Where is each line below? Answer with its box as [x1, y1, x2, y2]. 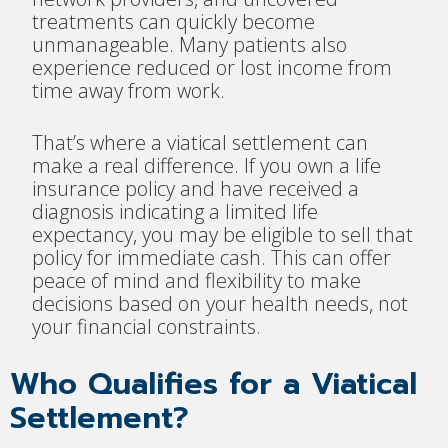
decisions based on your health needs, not [32, 290, 409, 318]
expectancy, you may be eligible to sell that [32, 221, 414, 249]
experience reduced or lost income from [32, 54, 393, 82]
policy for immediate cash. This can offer [32, 244, 392, 272]
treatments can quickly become [32, 8, 316, 36]
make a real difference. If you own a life [32, 152, 382, 180]
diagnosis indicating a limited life [32, 198, 319, 226]
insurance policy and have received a [32, 175, 360, 203]
